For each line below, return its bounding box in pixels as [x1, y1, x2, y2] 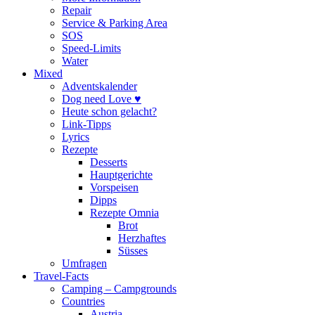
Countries [62, 295, 105, 307]
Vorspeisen [90, 181, 139, 193]
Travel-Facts [34, 269, 89, 282]
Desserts [90, 155, 127, 168]
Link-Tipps [62, 117, 111, 130]
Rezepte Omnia [90, 206, 159, 219]
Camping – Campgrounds [62, 282, 176, 295]
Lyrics [62, 130, 89, 143]
